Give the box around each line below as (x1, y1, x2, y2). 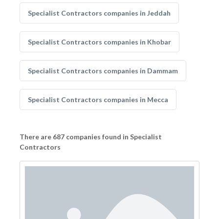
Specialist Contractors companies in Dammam (28, 66, 178, 75)
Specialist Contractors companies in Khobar (28, 38, 171, 46)
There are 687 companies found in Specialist (20, 132, 162, 141)
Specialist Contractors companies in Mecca (28, 95, 168, 104)
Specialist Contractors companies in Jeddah (28, 9, 171, 17)
